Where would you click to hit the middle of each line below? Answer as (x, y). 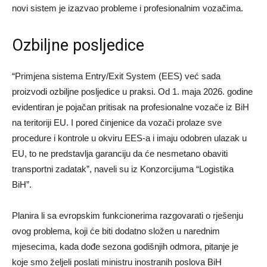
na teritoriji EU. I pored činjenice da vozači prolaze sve (117, 123)
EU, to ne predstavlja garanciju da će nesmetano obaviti (120, 154)
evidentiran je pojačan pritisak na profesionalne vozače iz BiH (131, 107)
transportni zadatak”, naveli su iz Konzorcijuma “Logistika (123, 169)
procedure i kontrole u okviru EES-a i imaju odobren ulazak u (129, 138)
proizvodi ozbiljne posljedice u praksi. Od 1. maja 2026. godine (132, 92)
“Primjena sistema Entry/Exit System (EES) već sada (116, 76)
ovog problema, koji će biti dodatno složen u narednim (116, 231)
